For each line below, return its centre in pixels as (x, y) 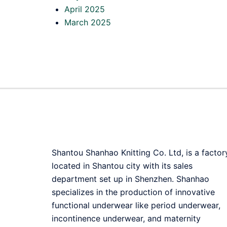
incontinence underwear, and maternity (126, 218)
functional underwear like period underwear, (136, 205)
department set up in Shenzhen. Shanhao (130, 179)
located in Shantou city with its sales (122, 165)
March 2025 (88, 22)
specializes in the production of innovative (133, 192)
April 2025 (85, 9)
